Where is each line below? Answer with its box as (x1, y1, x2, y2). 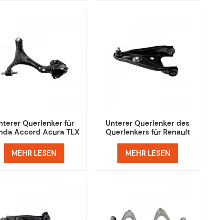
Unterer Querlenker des (106, 118, 190, 128)
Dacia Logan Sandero (110, 136, 186, 146)
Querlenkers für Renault (105, 127, 190, 137)
